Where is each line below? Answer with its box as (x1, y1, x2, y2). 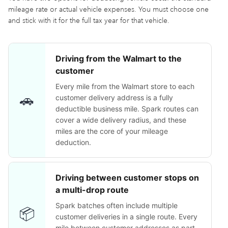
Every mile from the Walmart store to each (55, 82, 194, 91)
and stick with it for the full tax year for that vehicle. (8, 16, 169, 25)
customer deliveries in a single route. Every (55, 212, 197, 221)
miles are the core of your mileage (55, 127, 168, 135)
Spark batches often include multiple (55, 201, 178, 210)
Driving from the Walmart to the (55, 53, 182, 64)
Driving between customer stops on (55, 173, 199, 183)
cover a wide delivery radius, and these (55, 116, 186, 124)
